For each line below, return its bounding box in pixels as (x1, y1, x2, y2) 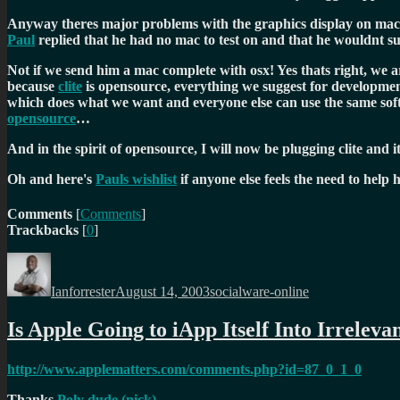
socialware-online (210, 284, 309, 300)
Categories (209, 252, 269, 268)
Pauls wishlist (96, 171, 177, 187)
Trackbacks (7, 222, 79, 238)
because (7, 79, 58, 95)
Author (50, 252, 90, 268)
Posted (114, 252, 152, 268)
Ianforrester (51, 284, 115, 300)
